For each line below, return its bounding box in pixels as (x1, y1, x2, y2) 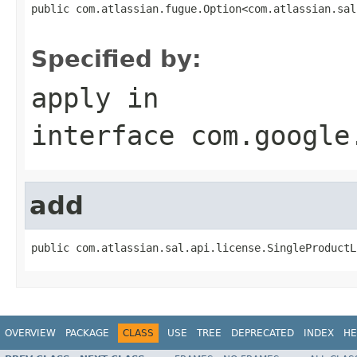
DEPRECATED (231, 327, 294, 339)
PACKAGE (65, 327, 109, 339)
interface (31, 119, 190, 151)
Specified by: (31, 45, 202, 73)
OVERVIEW (5, 327, 56, 339)
